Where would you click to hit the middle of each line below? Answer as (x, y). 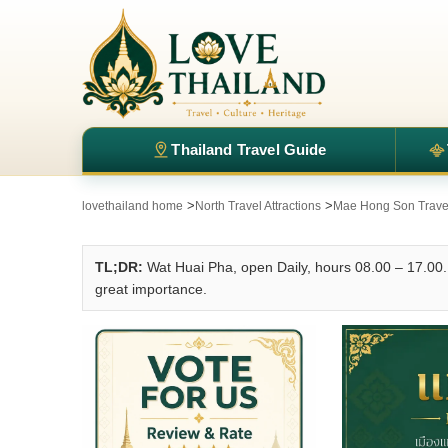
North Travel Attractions (258, 206)
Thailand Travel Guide (249, 149)
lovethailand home (132, 206)
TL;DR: (119, 267)
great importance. (151, 289)
